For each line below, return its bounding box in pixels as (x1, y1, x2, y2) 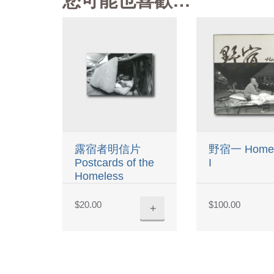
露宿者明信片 (75, 143, 141, 155)
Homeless (75, 169, 124, 182)
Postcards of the (75, 156, 154, 169)
